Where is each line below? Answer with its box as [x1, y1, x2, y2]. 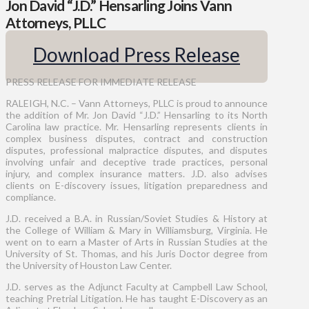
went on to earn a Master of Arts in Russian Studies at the [6, 235, 268, 248]
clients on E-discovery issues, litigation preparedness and [6, 179, 268, 191]
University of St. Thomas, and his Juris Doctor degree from [6, 247, 268, 259]
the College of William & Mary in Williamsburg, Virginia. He [6, 223, 268, 236]
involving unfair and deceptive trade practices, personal [6, 155, 268, 168]
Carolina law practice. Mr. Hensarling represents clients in [6, 120, 268, 132]
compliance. [6, 190, 56, 203]
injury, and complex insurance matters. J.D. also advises [6, 167, 268, 179]
